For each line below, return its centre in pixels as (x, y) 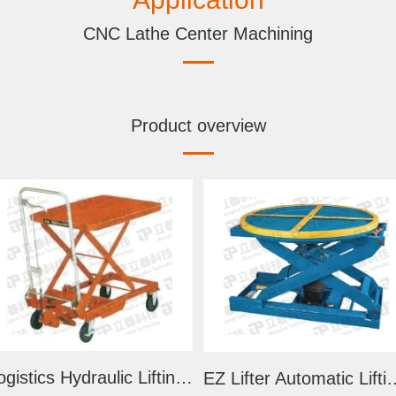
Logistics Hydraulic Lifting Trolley (183, 378)
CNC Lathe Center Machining (198, 33)
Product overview (198, 125)
